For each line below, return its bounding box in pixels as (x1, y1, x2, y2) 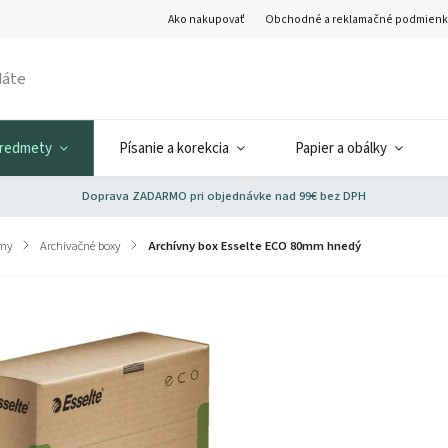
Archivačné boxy (40, 237, 120, 255)
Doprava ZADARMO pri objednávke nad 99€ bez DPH (82, 187, 366, 205)
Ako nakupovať (168, 10, 246, 28)
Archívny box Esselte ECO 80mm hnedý (148, 237, 361, 255)
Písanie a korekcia (119, 138, 229, 159)
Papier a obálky (295, 138, 387, 159)
